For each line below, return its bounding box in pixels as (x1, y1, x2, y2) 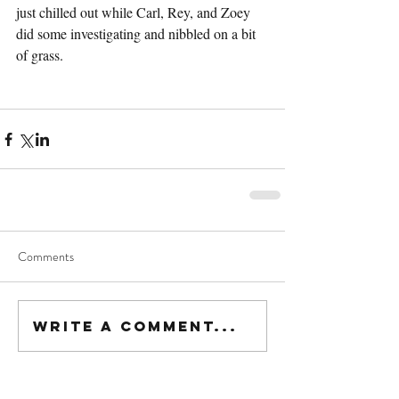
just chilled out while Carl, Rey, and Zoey (16, 3, 254, 22)
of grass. (16, 45, 63, 65)
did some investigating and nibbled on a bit (16, 24, 259, 44)
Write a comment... (33, 316, 238, 335)
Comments (18, 248, 74, 266)
